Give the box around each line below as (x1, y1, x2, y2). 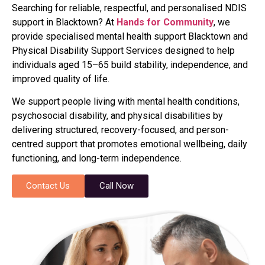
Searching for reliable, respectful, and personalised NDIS (12, 2, 247, 14)
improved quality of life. (12, 73, 109, 85)
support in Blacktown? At (12, 16, 117, 28)
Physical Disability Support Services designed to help (12, 44, 235, 56)
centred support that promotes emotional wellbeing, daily (12, 138, 247, 150)
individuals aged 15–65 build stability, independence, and (12, 59, 248, 70)
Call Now (99, 180, 134, 191)
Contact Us (26, 180, 70, 191)
